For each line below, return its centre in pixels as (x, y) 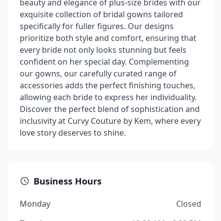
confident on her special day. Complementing (104, 62)
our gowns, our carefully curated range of (98, 74)
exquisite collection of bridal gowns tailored (101, 14)
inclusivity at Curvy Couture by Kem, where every (110, 121)
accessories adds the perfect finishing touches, (108, 85)
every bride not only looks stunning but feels (103, 50)
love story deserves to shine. (73, 133)
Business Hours (68, 181)
